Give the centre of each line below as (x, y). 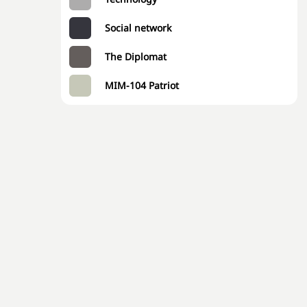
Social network (138, 28)
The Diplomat (136, 57)
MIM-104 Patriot (142, 85)
